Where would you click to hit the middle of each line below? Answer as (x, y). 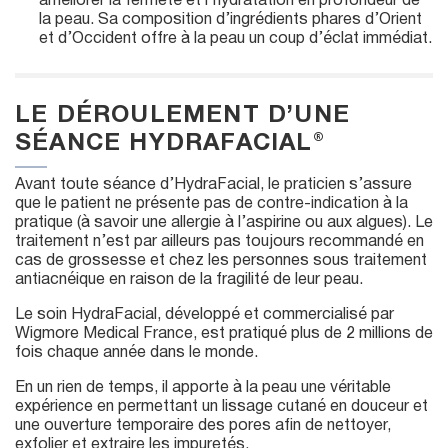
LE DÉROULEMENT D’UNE (183, 115)
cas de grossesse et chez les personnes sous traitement (221, 260)
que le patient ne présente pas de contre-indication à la (211, 203)
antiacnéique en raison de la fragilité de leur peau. (189, 279)
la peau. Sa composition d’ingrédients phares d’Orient (230, 19)
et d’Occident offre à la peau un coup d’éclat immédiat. (235, 38)
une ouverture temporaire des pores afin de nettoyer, (203, 425)
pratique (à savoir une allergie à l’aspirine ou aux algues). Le (224, 222)
